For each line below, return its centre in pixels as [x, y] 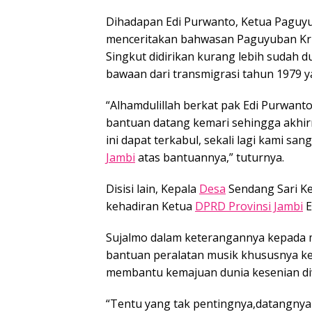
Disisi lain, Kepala [153, 188]
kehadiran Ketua [150, 206]
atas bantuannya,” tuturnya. [210, 157]
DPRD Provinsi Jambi [249, 206]
